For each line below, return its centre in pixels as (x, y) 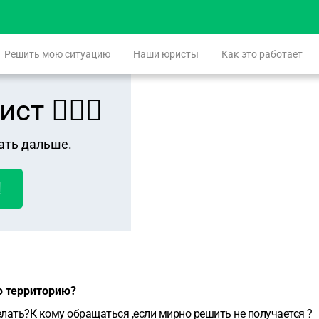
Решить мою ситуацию (57, 54)
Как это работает (262, 54)
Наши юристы (166, 54)
